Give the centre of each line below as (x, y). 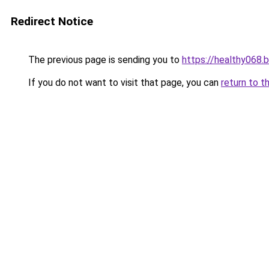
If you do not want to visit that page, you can (123, 83)
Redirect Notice (52, 21)
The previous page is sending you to (104, 60)
